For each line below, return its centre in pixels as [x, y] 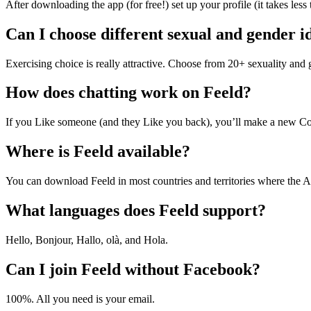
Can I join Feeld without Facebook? [133, 269]
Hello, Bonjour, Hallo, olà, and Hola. [87, 240]
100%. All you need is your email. [82, 299]
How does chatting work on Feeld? [128, 93]
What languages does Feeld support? [136, 211]
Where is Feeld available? [98, 152]
